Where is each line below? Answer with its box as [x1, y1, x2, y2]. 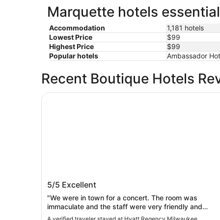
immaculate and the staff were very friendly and [47, 202, 202, 211]
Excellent [62, 179, 96, 190]
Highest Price [49, 42, 94, 51]
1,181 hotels [167, 23, 204, 32]
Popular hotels [49, 51, 98, 60]
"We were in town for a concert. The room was [47, 193, 197, 202]
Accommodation [49, 23, 105, 32]
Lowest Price [49, 32, 92, 41]
